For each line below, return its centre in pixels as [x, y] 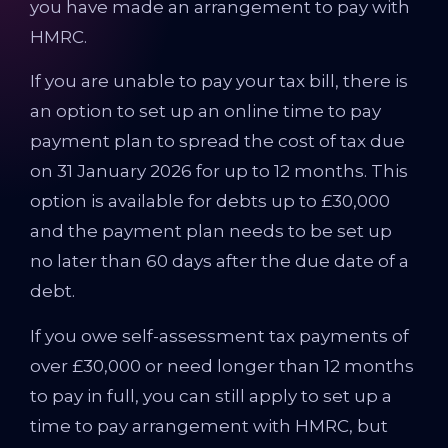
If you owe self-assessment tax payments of [219, 335]
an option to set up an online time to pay [205, 111]
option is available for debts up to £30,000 [210, 201]
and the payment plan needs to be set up [211, 231]
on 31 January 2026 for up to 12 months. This [219, 171]
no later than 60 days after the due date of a [219, 261]
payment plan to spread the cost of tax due [217, 141]
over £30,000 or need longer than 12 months [222, 365]
